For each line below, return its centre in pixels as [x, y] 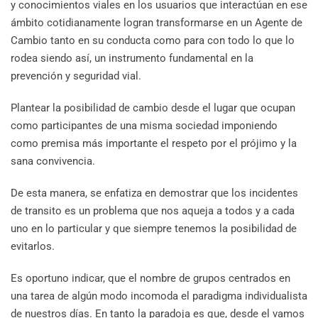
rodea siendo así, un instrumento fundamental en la [132, 59]
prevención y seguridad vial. [76, 76]
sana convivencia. [53, 161]
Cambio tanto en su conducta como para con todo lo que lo [153, 41]
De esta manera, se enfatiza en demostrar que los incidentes [154, 193]
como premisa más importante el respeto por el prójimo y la [154, 144]
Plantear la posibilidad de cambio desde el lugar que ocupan [153, 108]
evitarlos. [33, 247]
